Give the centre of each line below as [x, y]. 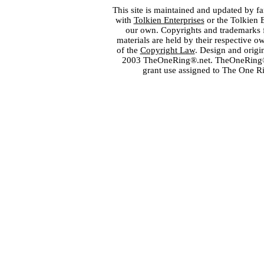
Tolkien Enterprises [169, 20]
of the [128, 50]
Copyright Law [167, 50]
